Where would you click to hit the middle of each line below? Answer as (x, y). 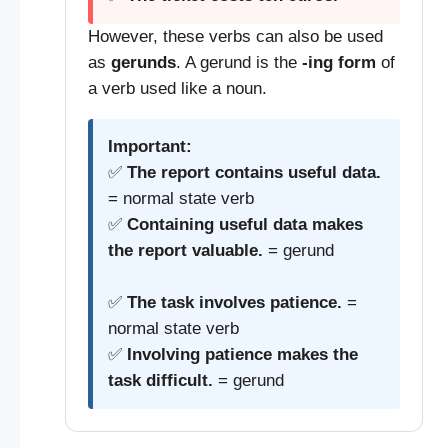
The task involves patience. (234, 302)
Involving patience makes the (242, 354)
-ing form (338, 62)
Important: (149, 146)
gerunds (143, 62)
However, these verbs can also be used (235, 36)
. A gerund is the (238, 62)
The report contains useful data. (253, 172)
